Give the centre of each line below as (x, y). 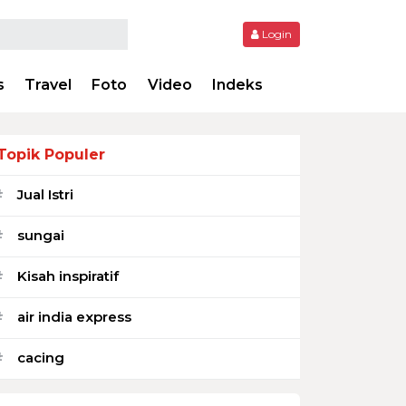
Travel (48, 85)
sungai (41, 235)
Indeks (238, 85)
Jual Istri (45, 194)
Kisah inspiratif (68, 275)
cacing (41, 357)
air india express (74, 316)
